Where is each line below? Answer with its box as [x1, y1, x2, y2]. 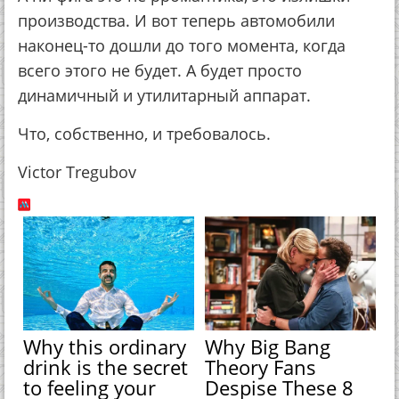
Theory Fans [205, 353, 317, 380]
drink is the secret [23, 353, 189, 380]
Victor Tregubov [18, 161, 136, 183]
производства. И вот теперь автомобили [18, 10, 335, 31]
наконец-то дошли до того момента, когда [18, 35, 346, 56]
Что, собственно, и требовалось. [18, 123, 271, 144]
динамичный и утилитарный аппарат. [18, 85, 311, 106]
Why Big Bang [205, 332, 331, 360]
